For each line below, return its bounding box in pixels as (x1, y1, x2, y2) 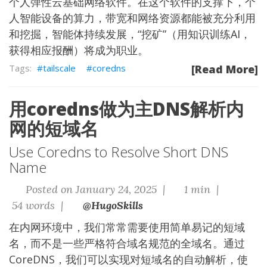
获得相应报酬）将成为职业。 (9, 43, 148, 57)
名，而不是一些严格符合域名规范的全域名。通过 (9, 236, 245, 250)
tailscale (43, 62, 76, 74)
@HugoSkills (82, 198, 143, 212)
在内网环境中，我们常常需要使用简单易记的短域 (9, 220, 245, 234)
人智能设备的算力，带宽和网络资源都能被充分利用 (9, 11, 256, 25)
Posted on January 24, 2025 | (22, 182, 168, 196)
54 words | (9, 198, 66, 212)
